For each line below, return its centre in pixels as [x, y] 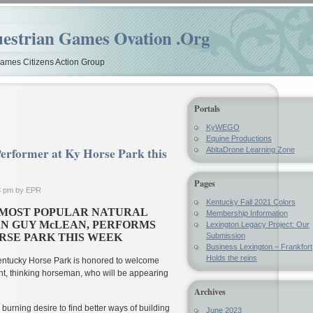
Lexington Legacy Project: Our [257, 224]
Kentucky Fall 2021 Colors [250, 202]
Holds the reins [231, 257]
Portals [207, 108]
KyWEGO [223, 128]
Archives [210, 291]
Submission [225, 235]
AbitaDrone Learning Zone [250, 150]
